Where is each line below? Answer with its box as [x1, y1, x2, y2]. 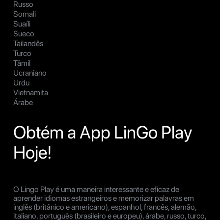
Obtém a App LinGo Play [13, 122, 192, 143]
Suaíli [13, 19, 30, 29]
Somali [13, 9, 36, 19]
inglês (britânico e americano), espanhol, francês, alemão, [13, 202, 196, 212]
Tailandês [13, 39, 43, 49]
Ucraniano [13, 68, 47, 78]
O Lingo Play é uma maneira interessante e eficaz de [13, 185, 179, 194]
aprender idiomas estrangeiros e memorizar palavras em [13, 193, 194, 203]
